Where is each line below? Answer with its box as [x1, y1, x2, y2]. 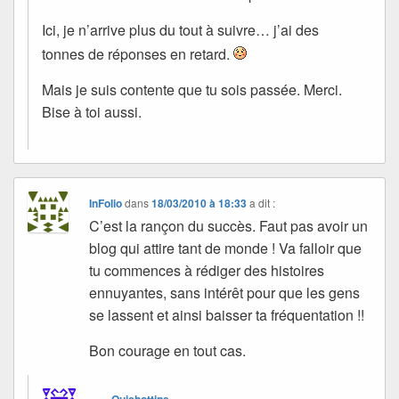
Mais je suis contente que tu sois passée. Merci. [42, 79, 342, 101]
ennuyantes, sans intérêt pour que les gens [89, 282, 361, 304]
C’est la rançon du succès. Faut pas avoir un [89, 216, 369, 237]
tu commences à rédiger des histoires [89, 260, 325, 281]
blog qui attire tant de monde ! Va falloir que [89, 238, 362, 259]
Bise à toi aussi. [42, 102, 142, 123]
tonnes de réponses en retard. [42, 44, 233, 65]
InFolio [89, 195, 123, 212]
